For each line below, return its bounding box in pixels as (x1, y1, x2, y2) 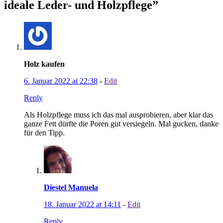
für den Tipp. (24, 128, 65, 137)
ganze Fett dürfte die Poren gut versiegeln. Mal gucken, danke (24, 119, 219, 128)
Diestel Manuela (44, 183, 98, 192)
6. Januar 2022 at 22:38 (24, 76, 98, 85)
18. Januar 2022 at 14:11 (44, 200, 121, 209)
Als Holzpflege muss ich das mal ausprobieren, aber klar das (24, 110, 213, 119)
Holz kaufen (24, 59, 65, 68)
